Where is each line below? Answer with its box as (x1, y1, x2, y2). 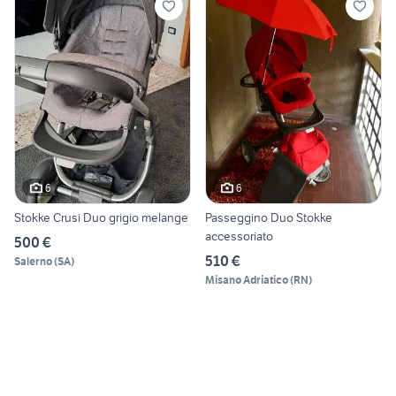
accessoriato (205, 228, 273, 245)
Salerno (14, 255, 52, 269)
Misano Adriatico (205, 273, 288, 287)
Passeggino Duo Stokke (205, 209, 332, 226)
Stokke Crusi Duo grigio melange (14, 209, 188, 226)
